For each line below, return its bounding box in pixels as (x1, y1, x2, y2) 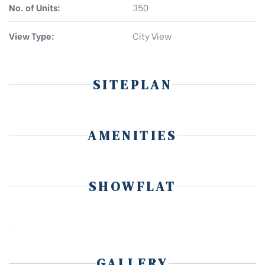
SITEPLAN (92, 75, 173, 93)
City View (132, 28, 172, 42)
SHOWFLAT (88, 177, 177, 195)
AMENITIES (88, 126, 177, 144)
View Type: (9, 28, 54, 42)
